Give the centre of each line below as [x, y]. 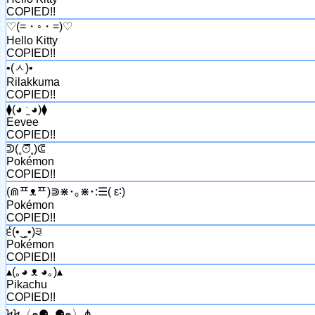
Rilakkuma [33, 82]
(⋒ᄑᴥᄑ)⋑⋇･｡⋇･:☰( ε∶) [66, 191]
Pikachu [27, 284]
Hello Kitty [32, 40]
